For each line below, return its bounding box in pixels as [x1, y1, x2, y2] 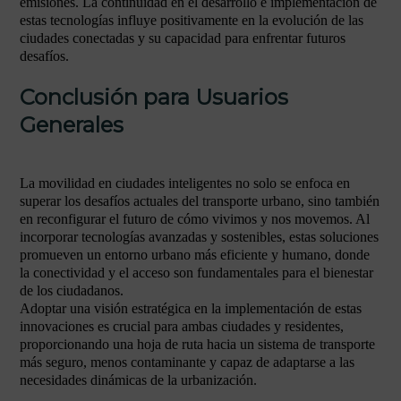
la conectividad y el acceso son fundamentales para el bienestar [20, 265, 373, 280]
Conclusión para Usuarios [20, 84, 288, 110]
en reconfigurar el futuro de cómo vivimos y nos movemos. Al [20, 211, 370, 226]
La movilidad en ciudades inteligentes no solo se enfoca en [20, 175, 350, 191]
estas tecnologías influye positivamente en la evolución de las [20, 13, 363, 28]
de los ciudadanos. [20, 283, 124, 298]
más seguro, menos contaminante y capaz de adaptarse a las [20, 354, 354, 370]
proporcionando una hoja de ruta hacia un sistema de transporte [20, 337, 375, 352]
